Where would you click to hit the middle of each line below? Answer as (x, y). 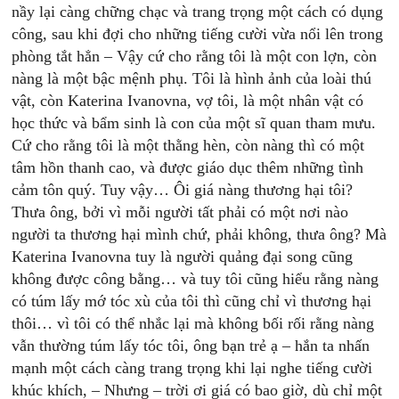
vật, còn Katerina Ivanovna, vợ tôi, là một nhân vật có (188, 101)
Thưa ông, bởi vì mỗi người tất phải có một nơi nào (180, 212)
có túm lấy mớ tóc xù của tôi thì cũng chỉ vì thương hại (192, 301)
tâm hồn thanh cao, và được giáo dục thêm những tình (188, 167)
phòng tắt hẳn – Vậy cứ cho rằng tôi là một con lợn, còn (195, 56)
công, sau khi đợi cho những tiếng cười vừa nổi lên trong (198, 34)
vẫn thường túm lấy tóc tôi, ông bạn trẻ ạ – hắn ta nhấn (191, 346)
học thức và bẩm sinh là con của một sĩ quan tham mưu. (194, 123)
